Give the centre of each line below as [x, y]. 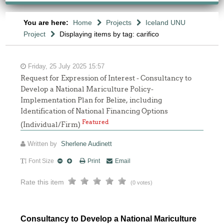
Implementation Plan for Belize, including [91, 100]
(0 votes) [142, 182]
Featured [95, 122]
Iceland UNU [165, 22]
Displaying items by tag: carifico [109, 34]
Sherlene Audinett [87, 144]
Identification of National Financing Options [94, 111]
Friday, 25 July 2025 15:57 [65, 66]
